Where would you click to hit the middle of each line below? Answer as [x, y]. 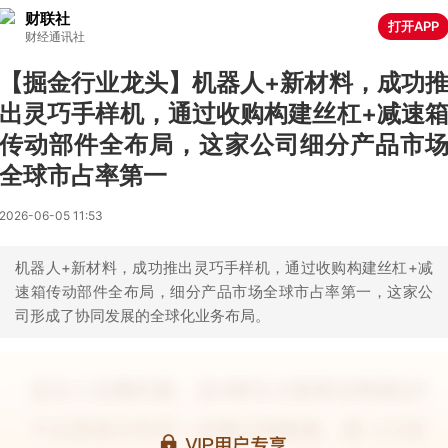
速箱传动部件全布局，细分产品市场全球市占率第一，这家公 [224, 291]
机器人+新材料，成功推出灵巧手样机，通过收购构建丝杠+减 [224, 267]
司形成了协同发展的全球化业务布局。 [142, 315]
